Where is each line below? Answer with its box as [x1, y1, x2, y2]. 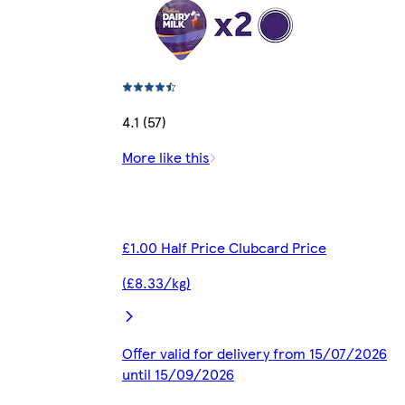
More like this [122, 146, 210, 168]
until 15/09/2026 [122, 363, 234, 385]
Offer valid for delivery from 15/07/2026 [122, 343, 387, 364]
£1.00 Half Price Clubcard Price [122, 237, 326, 259]
